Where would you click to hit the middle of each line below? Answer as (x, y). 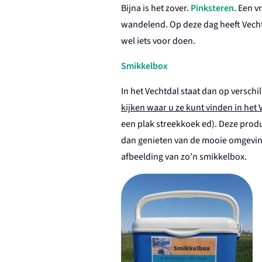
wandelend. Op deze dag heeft (181, 25)
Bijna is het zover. (156, 8)
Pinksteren (212, 8)
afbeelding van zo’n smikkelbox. (185, 157)
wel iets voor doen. (159, 41)
